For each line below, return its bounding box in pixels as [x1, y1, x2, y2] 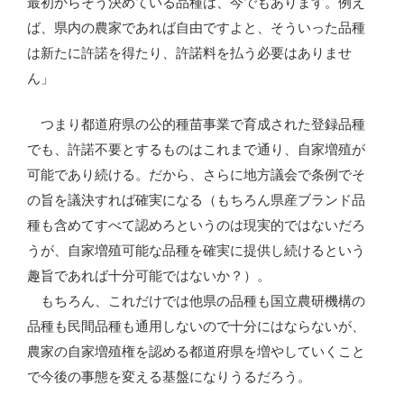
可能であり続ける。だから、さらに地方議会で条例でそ [27, 166, 365, 182]
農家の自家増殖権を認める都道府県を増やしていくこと [27, 343, 365, 359]
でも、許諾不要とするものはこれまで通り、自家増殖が [27, 141, 365, 157]
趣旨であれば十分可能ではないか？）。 [27, 267, 271, 283]
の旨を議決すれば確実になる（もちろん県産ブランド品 [27, 191, 365, 207]
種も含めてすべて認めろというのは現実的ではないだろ [27, 216, 365, 233]
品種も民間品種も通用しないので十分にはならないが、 [27, 317, 365, 334]
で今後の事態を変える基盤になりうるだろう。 [27, 368, 311, 384]
